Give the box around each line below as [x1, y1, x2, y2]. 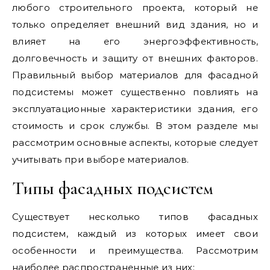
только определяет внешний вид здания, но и [12, 18, 258, 30]
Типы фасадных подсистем [12, 177, 213, 199]
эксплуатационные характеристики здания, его [12, 102, 258, 115]
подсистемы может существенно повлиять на [12, 86, 258, 98]
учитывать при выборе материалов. [12, 153, 189, 165]
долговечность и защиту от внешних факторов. [12, 52, 258, 64]
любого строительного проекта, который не [12, 1, 258, 13]
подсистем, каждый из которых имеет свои [12, 227, 258, 239]
